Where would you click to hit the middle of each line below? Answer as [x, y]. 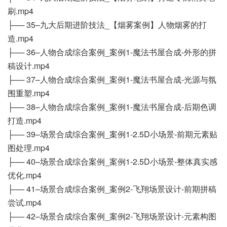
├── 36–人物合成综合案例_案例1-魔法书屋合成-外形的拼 [112, 52]
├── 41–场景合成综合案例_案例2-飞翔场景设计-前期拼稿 [112, 189]
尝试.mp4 [25, 203]
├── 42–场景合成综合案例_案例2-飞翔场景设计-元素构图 [112, 216]
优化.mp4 [25, 175]
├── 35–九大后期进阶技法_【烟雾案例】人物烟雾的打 [107, 25]
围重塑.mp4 [29, 93]
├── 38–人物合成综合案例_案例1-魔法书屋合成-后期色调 [112, 107]
